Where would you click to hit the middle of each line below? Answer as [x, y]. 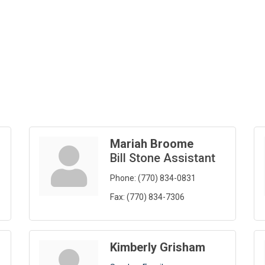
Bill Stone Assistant [163, 158]
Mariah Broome [152, 144]
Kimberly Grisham [158, 248]
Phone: [123, 178]
